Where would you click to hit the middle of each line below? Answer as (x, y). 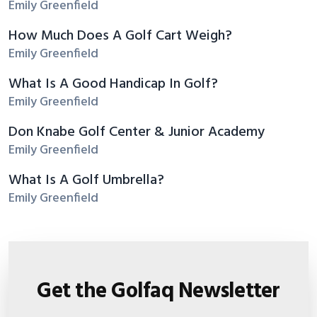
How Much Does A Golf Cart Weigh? (120, 36)
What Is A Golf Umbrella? (86, 180)
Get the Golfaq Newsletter (158, 291)
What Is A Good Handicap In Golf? (113, 84)
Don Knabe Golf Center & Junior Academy (137, 132)
